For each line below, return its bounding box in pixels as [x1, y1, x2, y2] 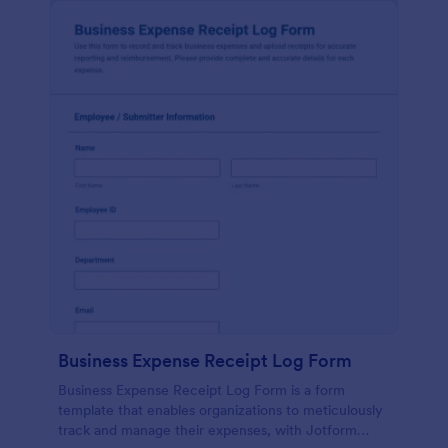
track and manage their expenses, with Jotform [58, 421, 357, 439]
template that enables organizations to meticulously [58, 401, 383, 419]
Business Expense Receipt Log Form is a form [58, 381, 345, 399]
